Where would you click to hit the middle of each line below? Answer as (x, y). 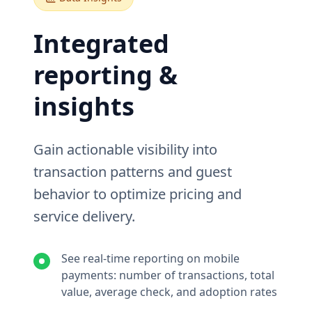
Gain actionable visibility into (125, 149)
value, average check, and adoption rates (169, 292)
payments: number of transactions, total (168, 275)
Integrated (101, 44)
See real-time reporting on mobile (150, 258)
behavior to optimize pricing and (138, 194)
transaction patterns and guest (133, 172)
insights (84, 106)
